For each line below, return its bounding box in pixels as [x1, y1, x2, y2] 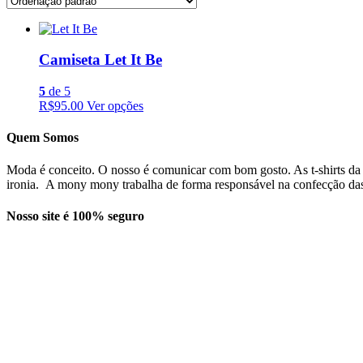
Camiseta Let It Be [39, 51, 162, 69]
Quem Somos [6, 130, 79, 145]
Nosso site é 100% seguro [6, 208, 144, 223]
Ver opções [87, 99, 143, 113]
